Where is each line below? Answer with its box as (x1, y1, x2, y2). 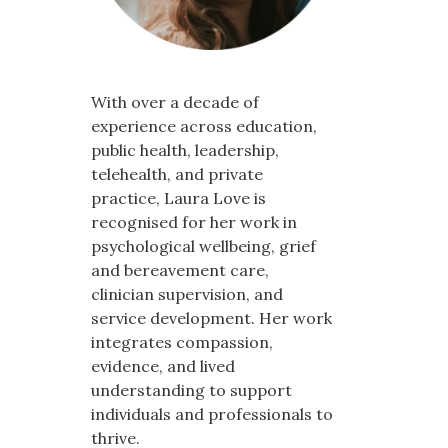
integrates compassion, (91, 332, 273, 352)
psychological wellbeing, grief (91, 236, 316, 256)
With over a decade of (91, 92, 259, 112)
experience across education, (91, 116, 317, 136)
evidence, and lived (91, 356, 235, 376)
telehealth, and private (91, 164, 263, 184)
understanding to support (91, 380, 292, 400)
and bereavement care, (91, 260, 269, 280)
